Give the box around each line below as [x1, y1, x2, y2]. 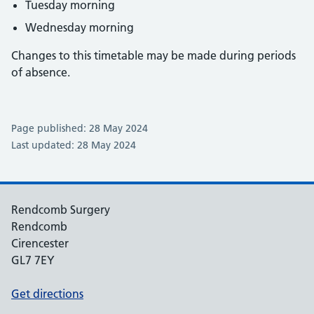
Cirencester [11, 236, 69, 250]
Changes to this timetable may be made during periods [11, 48, 296, 62]
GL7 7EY [11, 253, 55, 267]
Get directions [11, 287, 83, 301]
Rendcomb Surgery [11, 203, 110, 217]
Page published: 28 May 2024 [11, 122, 148, 135]
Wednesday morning [25, 20, 134, 34]
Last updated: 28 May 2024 [11, 139, 136, 151]
